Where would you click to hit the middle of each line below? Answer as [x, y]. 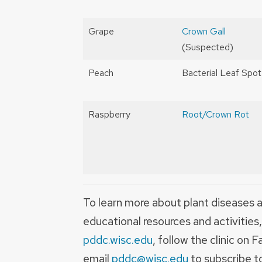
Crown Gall [204, 32]
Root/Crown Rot [216, 115]
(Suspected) [208, 47]
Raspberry [109, 115]
